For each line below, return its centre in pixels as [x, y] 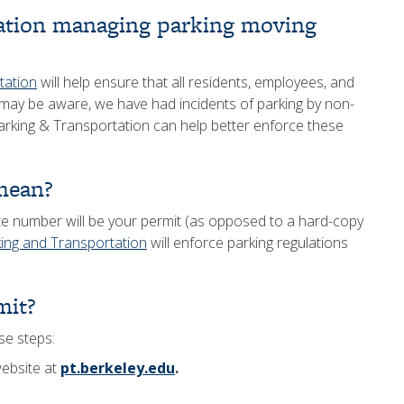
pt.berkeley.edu [118, 368]
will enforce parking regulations [248, 243]
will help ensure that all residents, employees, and [196, 82]
